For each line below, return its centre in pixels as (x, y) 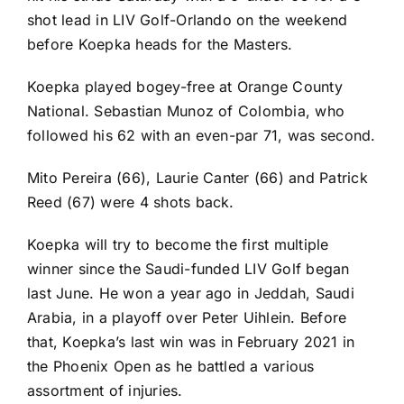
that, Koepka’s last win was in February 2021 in (191, 341)
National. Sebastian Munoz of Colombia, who (186, 110)
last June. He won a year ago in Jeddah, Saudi (191, 293)
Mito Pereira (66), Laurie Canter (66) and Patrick (197, 177)
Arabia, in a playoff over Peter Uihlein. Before (187, 317)
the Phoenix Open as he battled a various (171, 366)
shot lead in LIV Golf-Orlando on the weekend (188, 19)
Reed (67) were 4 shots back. (131, 202)
